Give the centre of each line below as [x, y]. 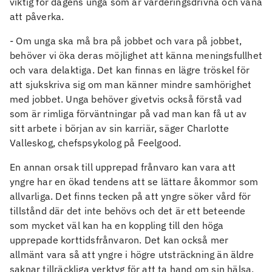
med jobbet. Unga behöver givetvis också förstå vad [126, 99]
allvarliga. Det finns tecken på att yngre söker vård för [131, 196]
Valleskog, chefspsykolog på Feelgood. [96, 143]
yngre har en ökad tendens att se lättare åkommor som [134, 182]
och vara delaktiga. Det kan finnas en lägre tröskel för [130, 70]
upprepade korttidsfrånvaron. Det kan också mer [119, 240]
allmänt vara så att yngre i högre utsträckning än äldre [132, 255]
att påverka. [37, 17]
